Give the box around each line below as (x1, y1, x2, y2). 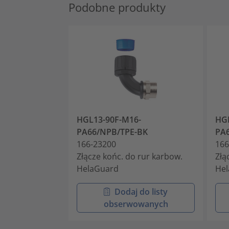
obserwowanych (103, 198, 168, 210)
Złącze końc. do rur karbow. (77, 150, 182, 162)
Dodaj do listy (114, 186, 168, 197)
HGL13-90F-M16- (77, 113, 141, 125)
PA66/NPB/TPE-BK (77, 126, 148, 138)
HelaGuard (77, 163, 119, 174)
